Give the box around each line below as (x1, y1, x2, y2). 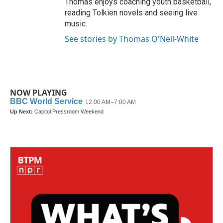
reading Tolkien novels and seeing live (65, 8, 198, 18)
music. (65, 19, 87, 29)
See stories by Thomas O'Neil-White (65, 33, 199, 45)
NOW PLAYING (10, 87, 67, 99)
